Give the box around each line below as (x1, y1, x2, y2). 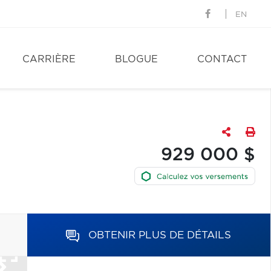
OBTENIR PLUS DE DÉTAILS (88, 230, 232, 240)
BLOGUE (115, 54, 158, 64)
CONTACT (197, 54, 247, 64)
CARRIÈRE (22, 54, 76, 64)
